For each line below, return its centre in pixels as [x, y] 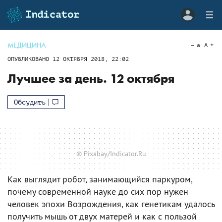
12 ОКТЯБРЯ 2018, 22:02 [91, 59]
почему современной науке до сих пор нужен [98, 191]
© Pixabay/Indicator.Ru [111, 153]
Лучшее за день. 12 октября [91, 79]
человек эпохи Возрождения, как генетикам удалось [111, 204]
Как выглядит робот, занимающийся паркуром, [100, 179]
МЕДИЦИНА [27, 45]
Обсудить [30, 102]
